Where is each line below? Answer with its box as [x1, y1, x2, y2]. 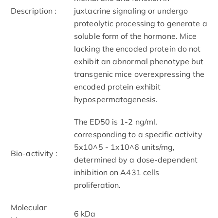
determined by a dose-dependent [74, 154, 198, 164]
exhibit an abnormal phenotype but [74, 56, 204, 66]
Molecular [11, 202, 47, 212]
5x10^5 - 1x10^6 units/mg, [74, 142, 175, 152]
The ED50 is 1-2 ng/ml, [74, 116, 158, 127]
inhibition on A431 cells [74, 167, 160, 177]
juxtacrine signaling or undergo [74, 5, 188, 16]
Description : [11, 5, 57, 16]
